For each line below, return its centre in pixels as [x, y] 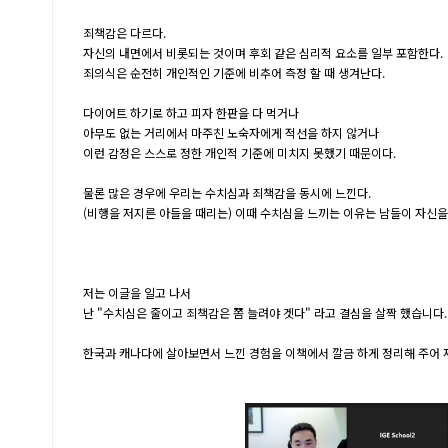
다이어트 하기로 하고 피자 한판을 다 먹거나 [191, 112]
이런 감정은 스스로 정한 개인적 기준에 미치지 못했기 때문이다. [239, 152]
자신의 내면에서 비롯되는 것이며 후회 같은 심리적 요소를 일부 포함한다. [263, 52]
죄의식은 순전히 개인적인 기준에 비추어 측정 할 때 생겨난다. [234, 72]
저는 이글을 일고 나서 [137, 292]
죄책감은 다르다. [124, 32]
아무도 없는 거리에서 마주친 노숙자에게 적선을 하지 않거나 [231, 132]
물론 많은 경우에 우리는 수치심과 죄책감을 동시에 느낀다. [227, 192]
